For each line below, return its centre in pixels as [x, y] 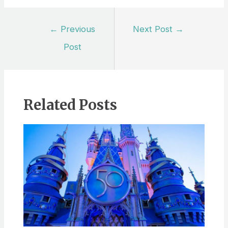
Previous [77, 29]
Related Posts [70, 105]
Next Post [154, 29]
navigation [48, 39]
